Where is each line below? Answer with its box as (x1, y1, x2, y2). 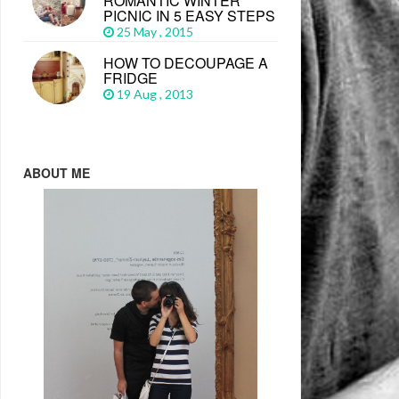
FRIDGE (103, 68, 158, 88)
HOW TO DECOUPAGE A (103, 53, 268, 73)
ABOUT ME (23, 164, 90, 182)
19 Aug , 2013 (114, 86, 199, 102)
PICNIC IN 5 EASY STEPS (103, 5, 275, 26)
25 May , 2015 (114, 24, 199, 39)
